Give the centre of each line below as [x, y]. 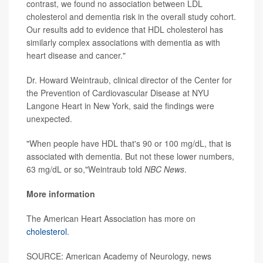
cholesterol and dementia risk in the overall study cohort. [131, 17]
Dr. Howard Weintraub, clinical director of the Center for [129, 80]
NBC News [164, 169]
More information [61, 194]
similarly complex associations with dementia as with [123, 43]
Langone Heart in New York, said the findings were [120, 106]
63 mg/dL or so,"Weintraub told [85, 169]
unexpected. [49, 119]
